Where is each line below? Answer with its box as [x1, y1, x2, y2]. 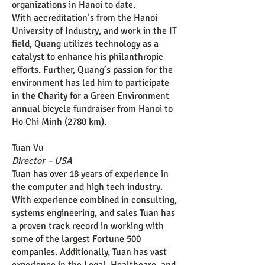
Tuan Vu [12, 142, 44, 154]
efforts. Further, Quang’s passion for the [12, 64, 173, 76]
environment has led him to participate [12, 77, 169, 89]
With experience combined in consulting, [12, 194, 177, 206]
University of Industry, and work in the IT [12, 25, 177, 37]
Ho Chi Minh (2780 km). [12, 116, 106, 128]
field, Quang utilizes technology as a [12, 38, 159, 50]
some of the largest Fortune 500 [12, 233, 141, 245]
